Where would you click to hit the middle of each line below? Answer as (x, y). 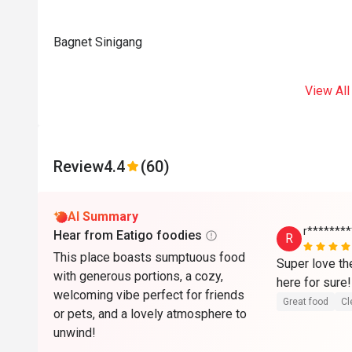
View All (327, 91)
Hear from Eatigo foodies (128, 235)
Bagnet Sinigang (98, 42)
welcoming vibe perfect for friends (149, 295)
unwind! (75, 333)
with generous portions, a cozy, (138, 276)
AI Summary (103, 216)
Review (79, 167)
